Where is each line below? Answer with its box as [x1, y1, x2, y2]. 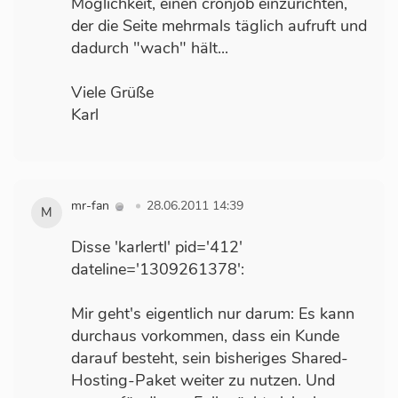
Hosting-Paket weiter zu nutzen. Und [71, 370, 335, 392]
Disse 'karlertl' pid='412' [71, 236, 243, 259]
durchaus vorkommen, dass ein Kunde [71, 325, 339, 347]
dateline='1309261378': [71, 259, 244, 281]
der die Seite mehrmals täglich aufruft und [71, 15, 367, 37]
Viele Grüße [71, 82, 154, 104]
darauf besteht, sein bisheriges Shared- [71, 347, 348, 370]
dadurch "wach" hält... [71, 37, 228, 60]
